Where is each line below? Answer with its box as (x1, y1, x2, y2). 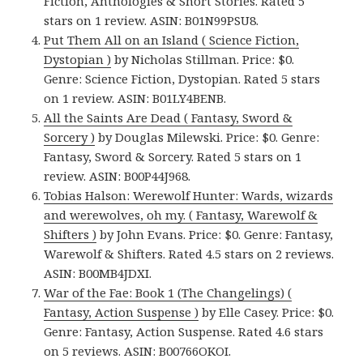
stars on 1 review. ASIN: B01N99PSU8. (44, 12, 259, 29)
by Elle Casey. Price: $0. (199, 304, 335, 321)
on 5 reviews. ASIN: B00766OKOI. (44, 343, 232, 360)
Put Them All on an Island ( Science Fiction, (44, 32, 300, 49)
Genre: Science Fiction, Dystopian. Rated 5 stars (44, 70, 321, 88)
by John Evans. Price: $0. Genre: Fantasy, (96, 226, 334, 243)
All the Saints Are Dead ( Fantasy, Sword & (44, 109, 293, 126)
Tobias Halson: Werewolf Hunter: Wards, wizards (44, 187, 334, 204)
